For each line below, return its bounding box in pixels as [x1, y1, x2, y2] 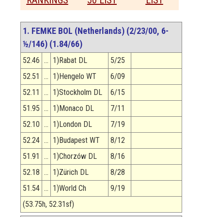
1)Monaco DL [53, 104, 94, 113]
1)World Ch [53, 184, 86, 193]
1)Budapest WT [53, 136, 100, 145]
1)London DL [53, 120, 92, 129]
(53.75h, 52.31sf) [23, 200, 74, 209]
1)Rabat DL [53, 56, 87, 65]
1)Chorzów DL [53, 152, 97, 161]
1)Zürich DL [53, 168, 89, 177]
